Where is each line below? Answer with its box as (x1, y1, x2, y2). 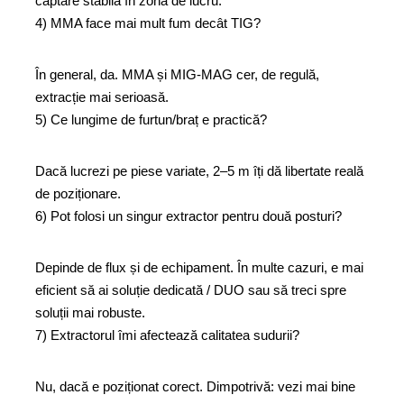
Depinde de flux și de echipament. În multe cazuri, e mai (35, 260, 363, 275)
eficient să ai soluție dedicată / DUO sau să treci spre (35, 282, 346, 298)
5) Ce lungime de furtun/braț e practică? (35, 112, 271, 127)
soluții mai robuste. (35, 305, 145, 320)
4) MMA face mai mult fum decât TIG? (35, 15, 264, 31)
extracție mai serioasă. (35, 89, 169, 105)
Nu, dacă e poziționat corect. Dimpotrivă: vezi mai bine (35, 379, 355, 394)
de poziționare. (35, 186, 121, 201)
